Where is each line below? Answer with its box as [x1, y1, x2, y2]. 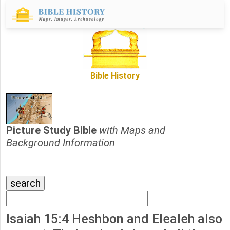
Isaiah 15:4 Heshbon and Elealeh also [6, 212, 222, 227]
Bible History [90, 71, 140, 81]
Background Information [6, 137, 115, 149]
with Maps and [99, 124, 165, 137]
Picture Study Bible [6, 124, 99, 137]
